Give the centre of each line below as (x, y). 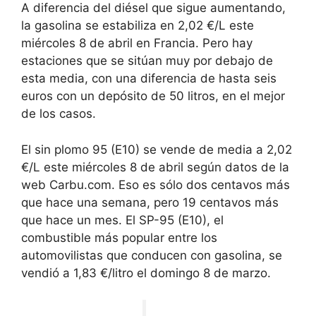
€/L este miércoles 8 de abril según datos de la (155, 167)
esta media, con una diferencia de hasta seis (149, 79)
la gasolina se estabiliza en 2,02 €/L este (138, 26)
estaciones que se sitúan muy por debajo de (147, 61)
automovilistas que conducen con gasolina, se (152, 255)
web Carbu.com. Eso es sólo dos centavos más (156, 184)
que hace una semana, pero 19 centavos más (150, 202)
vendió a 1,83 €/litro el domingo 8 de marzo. (146, 273)
